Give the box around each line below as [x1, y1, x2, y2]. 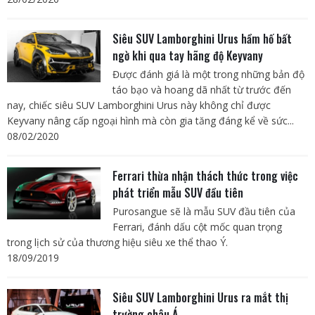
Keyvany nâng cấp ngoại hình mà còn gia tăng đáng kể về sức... [7, 114, 294, 128]
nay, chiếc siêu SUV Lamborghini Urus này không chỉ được [7, 98, 271, 112]
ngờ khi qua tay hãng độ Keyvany [112, 47, 263, 65]
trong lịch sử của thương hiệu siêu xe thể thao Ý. [7, 236, 228, 250]
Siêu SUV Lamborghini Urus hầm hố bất [112, 30, 292, 48]
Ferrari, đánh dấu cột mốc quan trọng [112, 220, 282, 234]
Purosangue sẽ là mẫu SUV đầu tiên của [112, 205, 295, 219]
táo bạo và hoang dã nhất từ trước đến [112, 83, 291, 97]
